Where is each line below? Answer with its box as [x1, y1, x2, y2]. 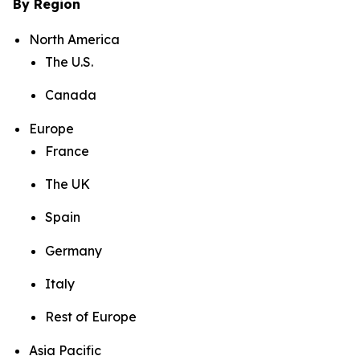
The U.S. [45, 54, 93, 71]
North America [29, 31, 120, 48]
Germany [45, 242, 102, 259]
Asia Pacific [29, 342, 101, 358]
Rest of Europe [45, 309, 137, 325]
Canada [45, 87, 96, 104]
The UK [45, 176, 90, 193]
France [45, 142, 89, 159]
